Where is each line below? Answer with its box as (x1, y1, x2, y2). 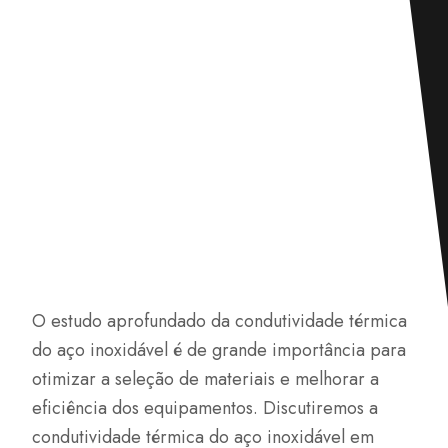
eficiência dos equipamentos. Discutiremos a (32, 395, 379, 421)
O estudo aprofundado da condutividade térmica (32, 308, 408, 334)
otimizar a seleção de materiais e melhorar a (32, 366, 380, 392)
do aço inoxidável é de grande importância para (32, 337, 407, 363)
